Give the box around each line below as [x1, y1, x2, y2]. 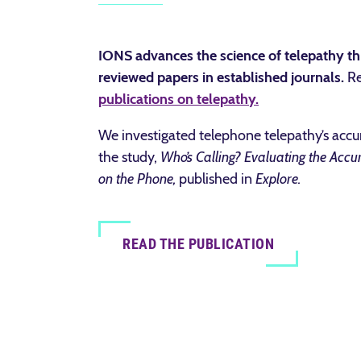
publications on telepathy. [98, 90, 259, 108]
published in [179, 170, 252, 188]
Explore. [252, 170, 304, 188]
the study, [98, 148, 160, 166]
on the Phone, [98, 170, 179, 188]
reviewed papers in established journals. [98, 68, 347, 86]
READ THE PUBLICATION [122, 235, 274, 252]
